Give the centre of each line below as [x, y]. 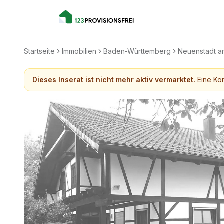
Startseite [39, 51]
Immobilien [79, 51]
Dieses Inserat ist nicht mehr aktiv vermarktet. [114, 80]
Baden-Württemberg [137, 51]
